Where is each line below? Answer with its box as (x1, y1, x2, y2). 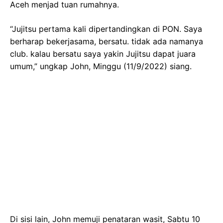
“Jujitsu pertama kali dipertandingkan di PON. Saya (10, 23, 202, 34)
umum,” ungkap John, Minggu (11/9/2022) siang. (10, 61, 192, 71)
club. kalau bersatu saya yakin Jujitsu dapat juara (10, 48, 196, 59)
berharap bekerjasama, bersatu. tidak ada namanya (10, 36, 203, 46)
